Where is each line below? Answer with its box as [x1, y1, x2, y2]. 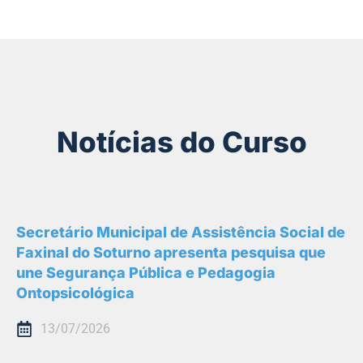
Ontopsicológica [16, 284, 135, 302]
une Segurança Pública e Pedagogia [16, 264, 275, 282]
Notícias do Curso [56, 125, 307, 160]
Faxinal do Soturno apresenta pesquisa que [16, 244, 326, 262]
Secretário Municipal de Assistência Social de [16, 224, 345, 241]
